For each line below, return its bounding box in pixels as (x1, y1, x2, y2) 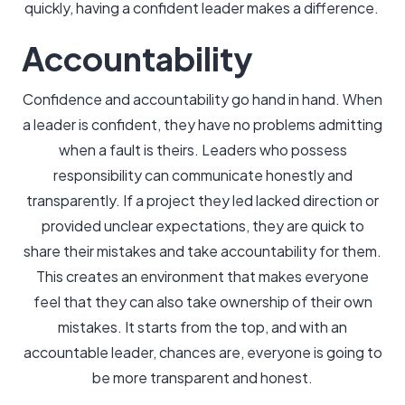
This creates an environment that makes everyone (36, 267, 369, 286)
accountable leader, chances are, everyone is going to (23, 343, 382, 362)
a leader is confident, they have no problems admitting (23, 115, 382, 134)
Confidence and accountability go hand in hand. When (23, 89, 382, 108)
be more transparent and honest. (92, 368, 313, 387)
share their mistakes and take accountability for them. (24, 241, 381, 260)
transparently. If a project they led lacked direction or (26, 191, 379, 210)
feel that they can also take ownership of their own (33, 292, 372, 311)
